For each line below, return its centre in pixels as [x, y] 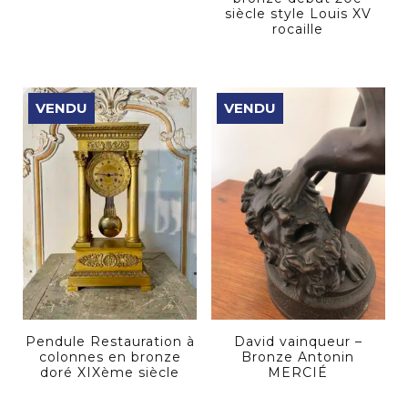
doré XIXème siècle [110, 373]
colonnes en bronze [110, 357]
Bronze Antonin [298, 357]
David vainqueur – [298, 342]
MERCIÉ [298, 373]
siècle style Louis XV [298, 13]
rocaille [298, 29]
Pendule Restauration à [110, 342]
